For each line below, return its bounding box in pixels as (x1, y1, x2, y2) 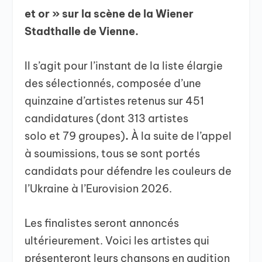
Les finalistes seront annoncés (25, 216, 180, 230)
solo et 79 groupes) (25, 129, 126, 143)
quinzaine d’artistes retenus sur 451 (25, 94, 205, 108)
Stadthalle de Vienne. (25, 25, 139, 39)
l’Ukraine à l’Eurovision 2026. (25, 181, 173, 195)
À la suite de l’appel (131, 129, 232, 143)
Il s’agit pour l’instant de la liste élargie (25, 58, 223, 73)
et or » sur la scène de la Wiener (25, 7, 194, 21)
